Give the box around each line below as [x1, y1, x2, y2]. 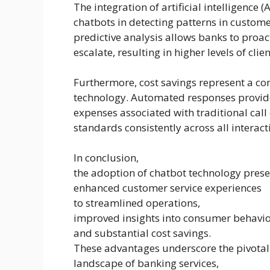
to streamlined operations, [74, 196, 200, 210]
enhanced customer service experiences [74, 181, 262, 195]
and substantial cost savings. [74, 226, 211, 240]
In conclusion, [74, 151, 139, 165]
